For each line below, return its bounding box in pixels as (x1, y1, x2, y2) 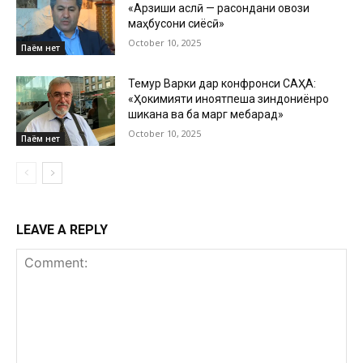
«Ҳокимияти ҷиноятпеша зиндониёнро (128, 92, 330, 105)
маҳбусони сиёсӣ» (128, 17, 225, 31)
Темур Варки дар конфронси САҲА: (128, 76, 317, 90)
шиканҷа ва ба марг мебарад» (128, 107, 284, 121)
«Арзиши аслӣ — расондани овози (128, 2, 310, 15)
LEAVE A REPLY (16, 221, 108, 237)
